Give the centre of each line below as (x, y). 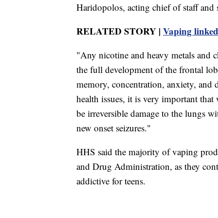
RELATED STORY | (120, 31)
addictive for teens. (111, 181)
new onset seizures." (114, 127)
